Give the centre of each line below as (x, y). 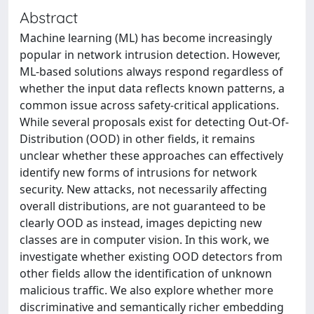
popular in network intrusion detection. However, (150, 55)
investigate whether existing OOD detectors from (151, 257)
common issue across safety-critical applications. (149, 105)
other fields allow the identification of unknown (146, 273)
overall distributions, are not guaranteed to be (143, 206)
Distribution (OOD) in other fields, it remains (137, 139)
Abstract (49, 17)
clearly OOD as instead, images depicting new (141, 223)
